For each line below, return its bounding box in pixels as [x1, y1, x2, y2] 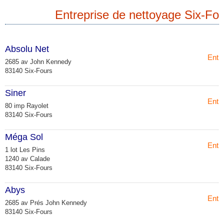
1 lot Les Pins [5, 145, 45, 153]
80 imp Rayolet [5, 101, 48, 109]
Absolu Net [5, 43, 49, 54]
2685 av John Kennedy [5, 57, 71, 65]
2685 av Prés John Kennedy [5, 198, 87, 206]
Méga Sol [5, 131, 43, 142]
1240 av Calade [5, 154, 50, 162]
